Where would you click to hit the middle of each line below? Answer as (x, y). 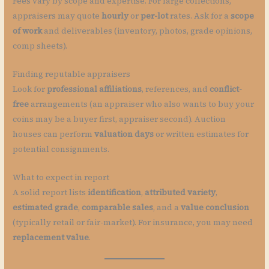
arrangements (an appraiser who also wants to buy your (142, 104)
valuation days (124, 134)
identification (115, 193)
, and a (167, 208)
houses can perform (54, 134)
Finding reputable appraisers (72, 74)
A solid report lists (50, 193)
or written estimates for (201, 134)
